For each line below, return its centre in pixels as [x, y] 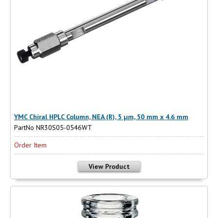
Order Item [30, 145]
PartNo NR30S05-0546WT [53, 127]
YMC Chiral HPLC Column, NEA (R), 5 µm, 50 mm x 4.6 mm [101, 117]
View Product [109, 166]
